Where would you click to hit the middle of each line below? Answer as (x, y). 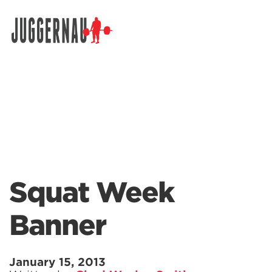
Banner (57, 225)
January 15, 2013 (57, 262)
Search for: (35, 41)
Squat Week (91, 192)
